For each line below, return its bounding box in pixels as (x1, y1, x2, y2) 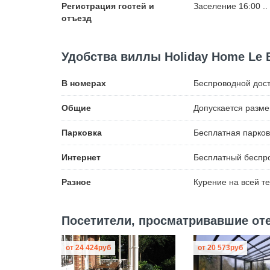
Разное (61, 177, 91, 187)
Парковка (61, 128, 102, 137)
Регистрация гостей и (61, 1, 154, 11)
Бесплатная (193, 128, 240, 137)
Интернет (61, 152, 101, 162)
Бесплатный (193, 152, 242, 162)
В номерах (61, 78, 106, 88)
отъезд (61, 13, 92, 23)
